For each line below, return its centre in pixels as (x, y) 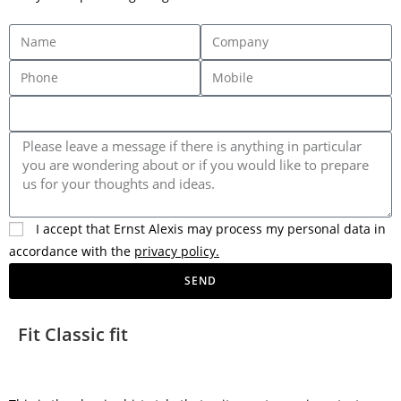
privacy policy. (177, 251)
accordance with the (72, 251)
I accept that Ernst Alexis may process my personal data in (211, 228)
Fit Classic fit (73, 334)
